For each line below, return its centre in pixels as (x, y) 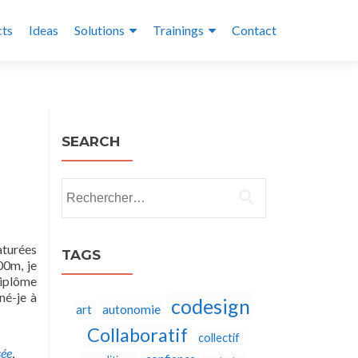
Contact (254, 30)
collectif (219, 338)
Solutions (99, 30)
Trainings (178, 30)
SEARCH (91, 141)
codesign (211, 306)
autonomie (131, 309)
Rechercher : (95, 187)
